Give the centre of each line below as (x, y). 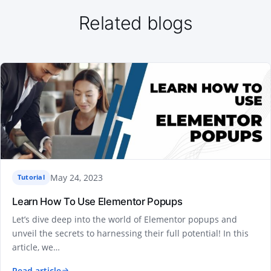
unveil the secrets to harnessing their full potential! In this (131, 233)
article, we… (36, 247)
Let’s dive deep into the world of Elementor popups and (125, 219)
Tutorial (31, 177)
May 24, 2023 (76, 177)
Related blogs (135, 23)
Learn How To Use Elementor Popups (97, 201)
